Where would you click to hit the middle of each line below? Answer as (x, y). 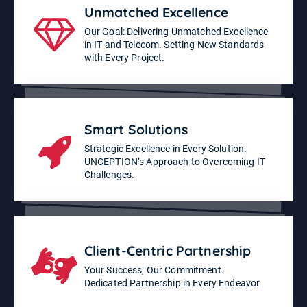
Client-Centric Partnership (168, 250)
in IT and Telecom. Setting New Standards (174, 44)
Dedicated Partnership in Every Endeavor (172, 283)
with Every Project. (124, 57)
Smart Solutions (136, 130)
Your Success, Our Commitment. (154, 270)
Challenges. (109, 175)
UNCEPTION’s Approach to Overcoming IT (174, 162)
